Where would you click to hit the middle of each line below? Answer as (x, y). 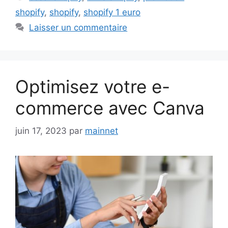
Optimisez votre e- (93, 87)
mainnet (102, 131)
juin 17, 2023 (41, 131)
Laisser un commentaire (78, 28)
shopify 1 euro (112, 12)
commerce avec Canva (110, 108)
